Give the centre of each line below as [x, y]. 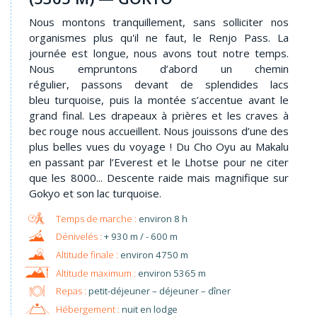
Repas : [71, 291]
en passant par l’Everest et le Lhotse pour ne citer [159, 162]
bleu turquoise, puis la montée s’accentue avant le [159, 99]
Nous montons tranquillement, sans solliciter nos [159, 22]
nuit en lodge [148, 309]
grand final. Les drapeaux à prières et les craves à [159, 115]
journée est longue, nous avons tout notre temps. [159, 53]
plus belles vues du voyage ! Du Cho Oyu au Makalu [159, 146]
